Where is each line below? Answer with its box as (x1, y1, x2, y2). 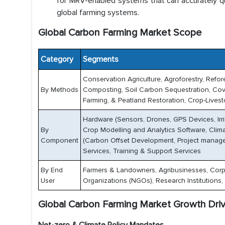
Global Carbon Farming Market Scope (38, 27, 202, 39)
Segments (81, 54, 119, 64)
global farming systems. (57, 8, 139, 18)
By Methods (41, 85, 78, 94)
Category (39, 54, 73, 64)
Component (41, 136, 78, 145)
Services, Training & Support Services (83, 147, 201, 155)
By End (41, 166, 63, 174)
